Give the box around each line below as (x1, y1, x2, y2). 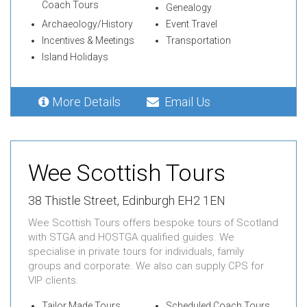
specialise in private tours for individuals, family (28, 245, 244, 258)
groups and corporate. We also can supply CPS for (28, 259, 264, 272)
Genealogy (165, 1, 212, 13)
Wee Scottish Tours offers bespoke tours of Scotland (28, 216, 278, 229)
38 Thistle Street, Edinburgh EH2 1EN (28, 193, 225, 208)
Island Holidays (42, 51, 108, 62)
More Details (52, 94, 126, 109)
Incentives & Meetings (42, 34, 134, 46)
